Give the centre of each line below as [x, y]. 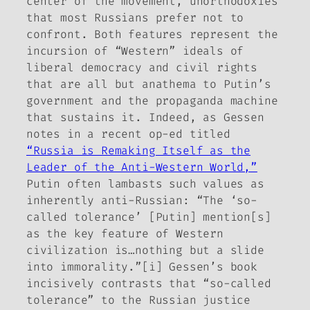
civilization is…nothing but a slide [145, 250]
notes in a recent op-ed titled [128, 134]
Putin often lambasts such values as [145, 183]
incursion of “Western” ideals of [135, 51]
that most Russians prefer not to [135, 17]
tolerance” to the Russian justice [139, 300]
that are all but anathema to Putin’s [149, 84]
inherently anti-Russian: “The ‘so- [142, 200]
